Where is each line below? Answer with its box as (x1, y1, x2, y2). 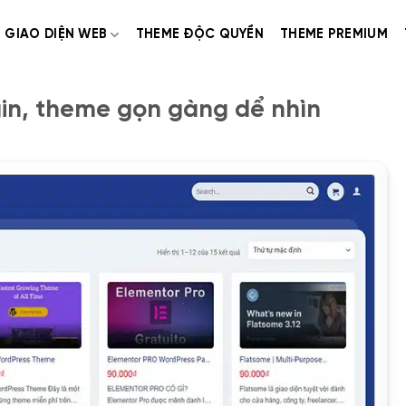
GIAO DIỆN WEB (5, 27, 108, 42)
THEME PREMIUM (280, 27, 388, 42)
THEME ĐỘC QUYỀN (135, 27, 265, 42)
